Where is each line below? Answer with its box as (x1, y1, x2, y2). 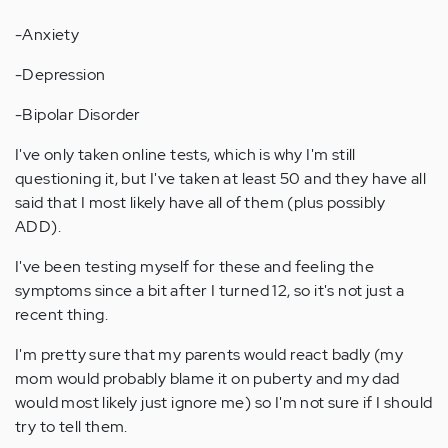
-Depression (15, 64, 106, 86)
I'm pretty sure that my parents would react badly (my (15, 344, 404, 366)
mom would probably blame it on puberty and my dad (15, 368, 400, 390)
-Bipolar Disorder (15, 104, 141, 126)
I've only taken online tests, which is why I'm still (15, 144, 356, 166)
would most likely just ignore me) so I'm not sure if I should (15, 392, 433, 414)
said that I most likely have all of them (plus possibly (15, 192, 385, 214)
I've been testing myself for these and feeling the (15, 256, 374, 278)
